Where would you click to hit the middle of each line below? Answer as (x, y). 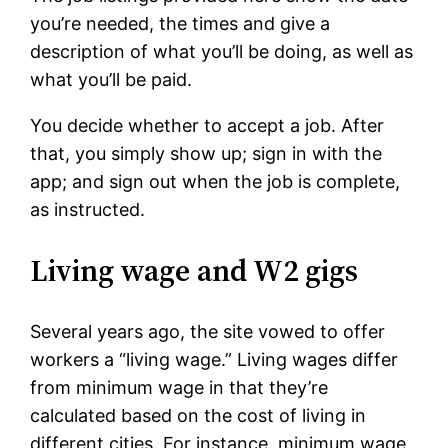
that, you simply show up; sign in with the (206, 154)
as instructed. (88, 210)
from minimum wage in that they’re (179, 388)
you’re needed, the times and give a (180, 24)
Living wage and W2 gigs (194, 271)
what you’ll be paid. (111, 80)
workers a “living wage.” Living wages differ (214, 360)
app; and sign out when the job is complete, (215, 182)
